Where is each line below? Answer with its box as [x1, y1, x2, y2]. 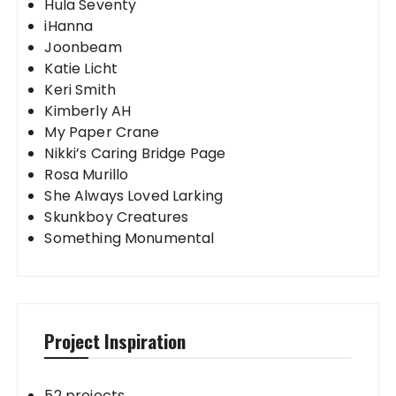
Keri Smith [44, 79, 116, 100]
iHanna [44, 15, 94, 36]
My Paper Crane [44, 121, 160, 142]
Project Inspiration [44, 326, 187, 354]
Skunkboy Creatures [44, 206, 189, 227]
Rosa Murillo [44, 164, 129, 185]
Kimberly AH [44, 100, 132, 121]
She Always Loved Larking [44, 185, 224, 206]
